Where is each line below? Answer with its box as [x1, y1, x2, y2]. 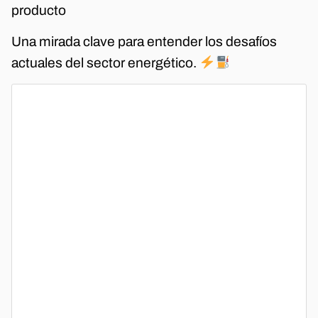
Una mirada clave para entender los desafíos [11, 34, 277, 50]
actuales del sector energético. [11, 55, 199, 71]
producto [11, 2, 66, 18]
